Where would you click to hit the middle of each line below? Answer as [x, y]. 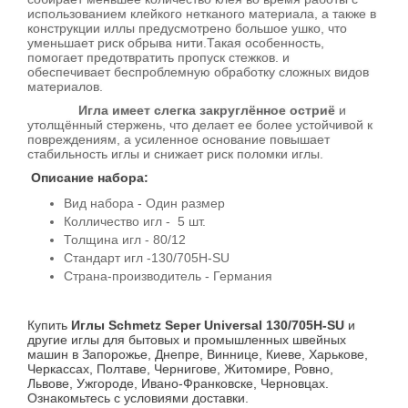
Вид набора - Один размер [144, 203]
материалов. [67, 87]
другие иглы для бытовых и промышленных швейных [187, 340]
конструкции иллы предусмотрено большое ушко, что [187, 28]
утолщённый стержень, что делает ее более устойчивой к [200, 125]
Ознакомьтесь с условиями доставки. [138, 398]
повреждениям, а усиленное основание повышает [178, 139]
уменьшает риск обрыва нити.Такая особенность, [176, 43]
